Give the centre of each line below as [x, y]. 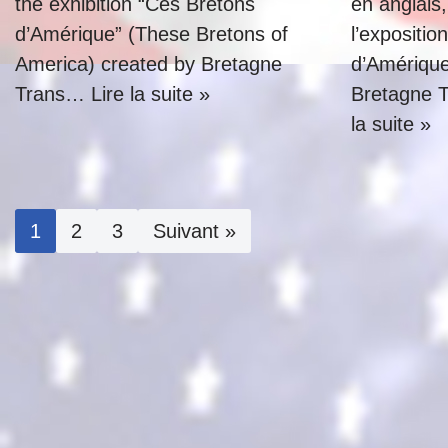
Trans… [53, 94]
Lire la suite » [150, 94]
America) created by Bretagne [148, 64]
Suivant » [194, 231]
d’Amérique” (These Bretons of [151, 34]
